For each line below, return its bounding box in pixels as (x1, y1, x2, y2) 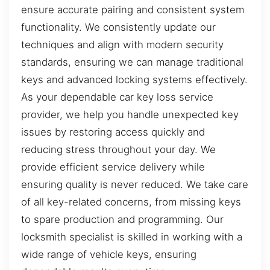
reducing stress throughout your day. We (21, 143, 216, 155)
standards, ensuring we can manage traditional (21, 55, 243, 68)
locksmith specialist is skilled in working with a (21, 230, 242, 243)
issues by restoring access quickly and (21, 125, 205, 138)
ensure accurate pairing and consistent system (21, 3, 244, 16)
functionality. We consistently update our (21, 20, 216, 33)
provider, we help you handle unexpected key (21, 108, 239, 121)
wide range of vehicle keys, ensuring (21, 248, 196, 260)
